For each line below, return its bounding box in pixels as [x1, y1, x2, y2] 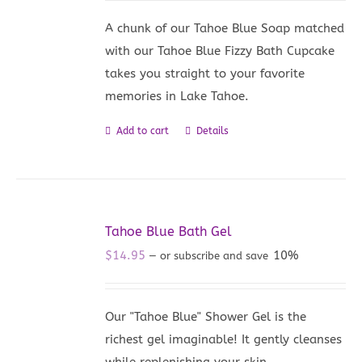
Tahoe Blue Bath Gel [105, 223, 233, 239]
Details [196, 124, 229, 137]
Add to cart [116, 124, 170, 137]
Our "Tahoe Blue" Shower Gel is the [105, 309, 307, 324]
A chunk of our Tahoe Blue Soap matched [105, 20, 345, 36]
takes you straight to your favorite [105, 65, 305, 81]
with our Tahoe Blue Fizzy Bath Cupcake [105, 43, 335, 58]
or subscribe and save [157, 249, 272, 262]
